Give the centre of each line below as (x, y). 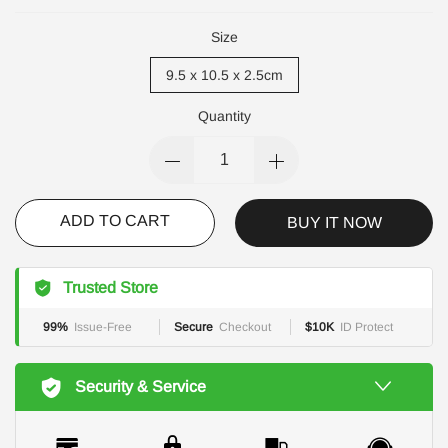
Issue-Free (103, 326)
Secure (193, 326)
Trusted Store (110, 287)
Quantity (224, 115)
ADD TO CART (115, 220)
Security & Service (140, 386)
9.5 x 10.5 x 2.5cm (224, 74)
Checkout (245, 326)
